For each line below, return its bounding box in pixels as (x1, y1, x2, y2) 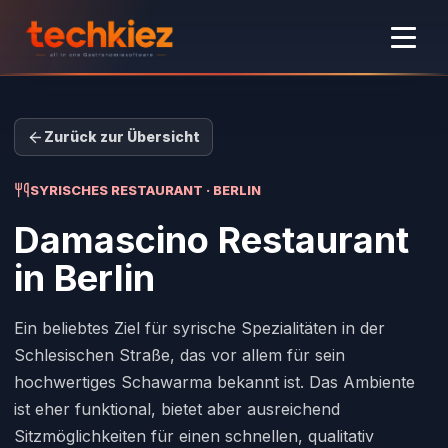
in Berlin (14, 256, 155, 300)
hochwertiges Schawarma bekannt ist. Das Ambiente (14, 372, 415, 392)
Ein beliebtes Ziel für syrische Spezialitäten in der (14, 318, 385, 338)
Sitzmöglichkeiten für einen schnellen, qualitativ (14, 426, 374, 446)
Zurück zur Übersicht (44, 128, 200, 145)
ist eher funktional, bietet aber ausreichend (14, 399, 340, 419)
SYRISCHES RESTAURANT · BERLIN (30, 182, 261, 198)
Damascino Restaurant (14, 218, 409, 262)
